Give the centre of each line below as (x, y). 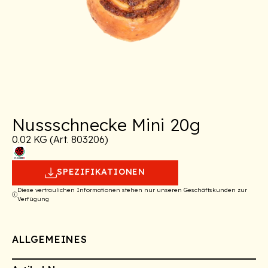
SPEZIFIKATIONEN (101, 172)
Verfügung (33, 199)
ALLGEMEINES (50, 240)
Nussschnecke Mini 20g (106, 125)
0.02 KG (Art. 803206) (60, 140)
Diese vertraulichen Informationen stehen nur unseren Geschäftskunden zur (133, 190)
